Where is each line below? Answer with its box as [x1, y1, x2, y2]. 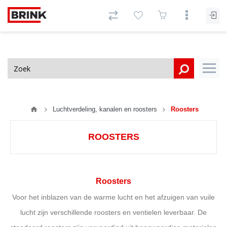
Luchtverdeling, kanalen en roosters [52, 105, 157, 113]
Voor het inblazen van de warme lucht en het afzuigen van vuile [12, 193, 215, 201]
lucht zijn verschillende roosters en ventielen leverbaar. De [20, 208, 207, 216]
